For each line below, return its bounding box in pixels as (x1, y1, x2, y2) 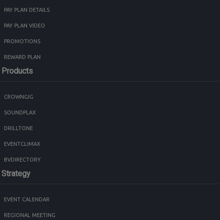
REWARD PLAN (4, 54, 41, 60)
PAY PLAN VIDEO (4, 23, 45, 29)
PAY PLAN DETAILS (4, 7, 50, 13)
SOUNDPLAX (4, 110, 36, 116)
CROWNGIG (4, 94, 33, 100)
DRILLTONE (4, 125, 33, 132)
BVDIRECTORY (4, 157, 41, 163)
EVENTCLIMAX (4, 141, 40, 147)
